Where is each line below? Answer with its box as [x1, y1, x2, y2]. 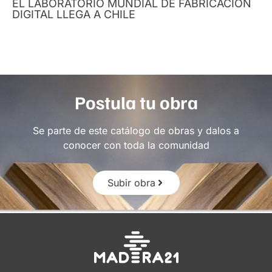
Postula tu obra [74, 90, 198, 114]
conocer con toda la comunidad [63, 138, 209, 151]
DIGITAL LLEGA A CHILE [12, 7, 135, 21]
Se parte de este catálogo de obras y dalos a [33, 124, 239, 137]
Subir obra [107, 176, 155, 189]
